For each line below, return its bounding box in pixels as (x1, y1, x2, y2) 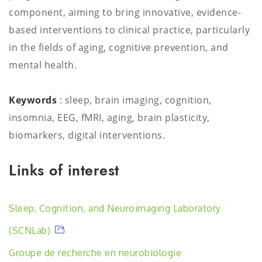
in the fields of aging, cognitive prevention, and (9, 41, 229, 54)
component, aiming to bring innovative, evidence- (9, 6, 241, 19)
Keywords (9, 94, 60, 106)
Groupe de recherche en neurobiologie (9, 247, 181, 258)
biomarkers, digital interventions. (9, 129, 165, 142)
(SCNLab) (9, 225, 50, 236)
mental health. (9, 58, 77, 71)
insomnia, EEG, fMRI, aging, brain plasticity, (9, 111, 210, 124)
